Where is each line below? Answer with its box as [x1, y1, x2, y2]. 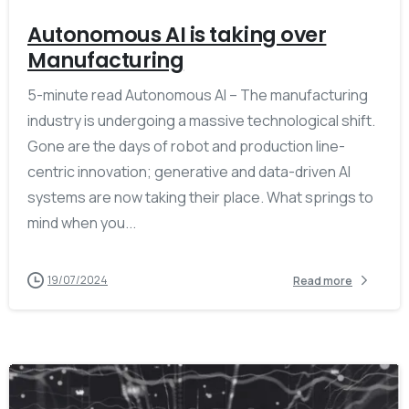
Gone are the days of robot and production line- [27, 136, 345, 157]
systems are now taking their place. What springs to [27, 187, 373, 208]
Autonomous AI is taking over [27, 20, 327, 50]
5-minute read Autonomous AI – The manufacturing [27, 85, 368, 106]
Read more [293, 272, 352, 288]
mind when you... [27, 213, 136, 234]
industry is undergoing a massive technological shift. [27, 110, 375, 131]
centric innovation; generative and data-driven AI [27, 162, 351, 183]
